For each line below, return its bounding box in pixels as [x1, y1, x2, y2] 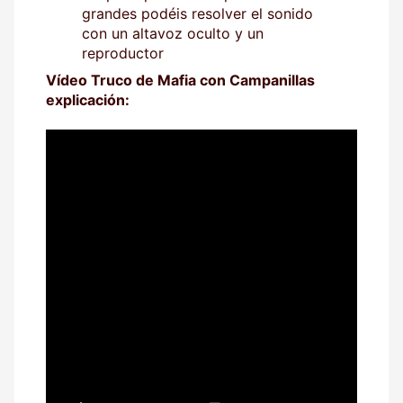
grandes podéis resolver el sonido [82, 4, 313, 22]
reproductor [82, 43, 164, 62]
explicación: [46, 90, 130, 109]
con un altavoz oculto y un [82, 23, 264, 42]
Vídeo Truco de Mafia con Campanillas [46, 70, 315, 89]
